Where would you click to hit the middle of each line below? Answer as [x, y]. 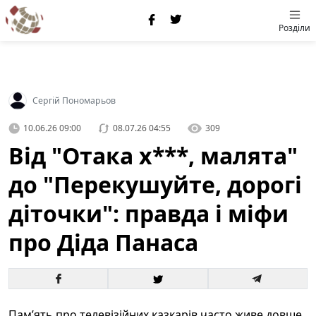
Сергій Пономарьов [74, 101]
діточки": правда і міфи [148, 213]
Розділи [294, 28]
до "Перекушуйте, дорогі [155, 184]
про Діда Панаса [103, 242]
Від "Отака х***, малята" [153, 156]
